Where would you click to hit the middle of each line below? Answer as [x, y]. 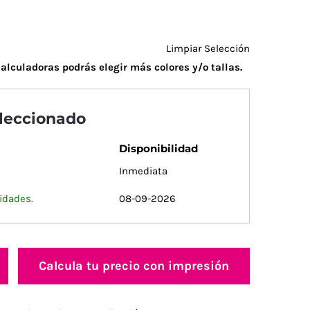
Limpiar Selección [208, 49]
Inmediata [143, 171]
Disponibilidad [158, 148]
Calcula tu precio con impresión [134, 265]
